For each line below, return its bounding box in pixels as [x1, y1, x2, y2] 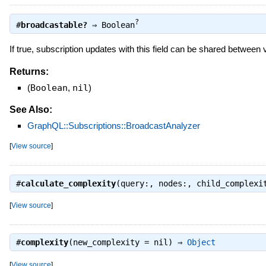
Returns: [9, 66, 49, 77]
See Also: [9, 104, 52, 115]
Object [186, 237, 216, 248]
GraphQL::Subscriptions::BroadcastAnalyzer [27, 121, 200, 131]
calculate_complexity [20, 178, 116, 188]
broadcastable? [20, 20, 87, 30]
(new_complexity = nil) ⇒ [68, 237, 187, 248]
